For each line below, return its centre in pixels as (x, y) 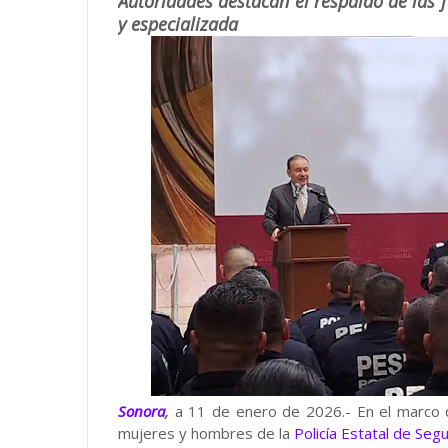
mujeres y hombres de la (206, 433)
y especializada (178, 24)
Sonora (141, 411)
